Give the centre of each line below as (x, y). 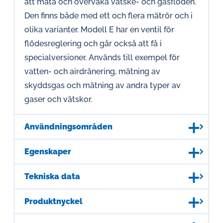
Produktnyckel (54, 201)
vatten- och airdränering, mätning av (92, 71)
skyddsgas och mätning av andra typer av (103, 85)
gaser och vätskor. (58, 99)
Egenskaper (48, 152)
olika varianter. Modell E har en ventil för (99, 30)
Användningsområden (68, 127)
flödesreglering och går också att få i (93, 44)
